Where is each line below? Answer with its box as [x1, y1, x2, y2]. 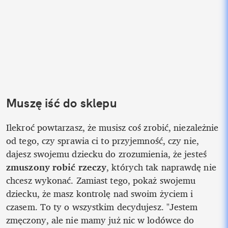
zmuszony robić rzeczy [6, 159, 107, 175]
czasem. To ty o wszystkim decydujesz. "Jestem [6, 199, 198, 215]
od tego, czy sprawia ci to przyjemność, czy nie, [6, 133, 199, 149]
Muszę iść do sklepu [6, 95, 117, 111]
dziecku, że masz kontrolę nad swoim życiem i [6, 186, 193, 202]
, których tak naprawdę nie [106, 159, 216, 175]
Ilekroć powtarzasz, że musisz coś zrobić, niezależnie [6, 120, 219, 135]
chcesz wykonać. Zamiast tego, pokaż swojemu [6, 173, 196, 188]
